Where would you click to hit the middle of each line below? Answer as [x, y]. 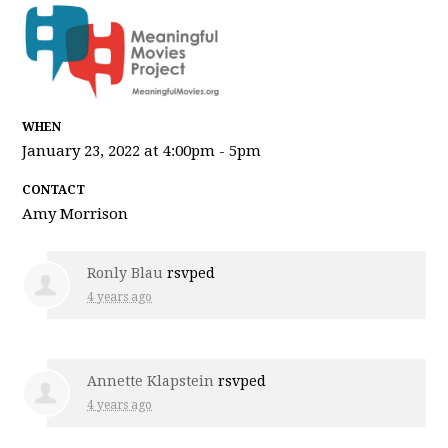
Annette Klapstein [151, 380]
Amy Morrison [75, 213]
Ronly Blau [125, 272]
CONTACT [54, 189]
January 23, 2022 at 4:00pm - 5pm [142, 150]
